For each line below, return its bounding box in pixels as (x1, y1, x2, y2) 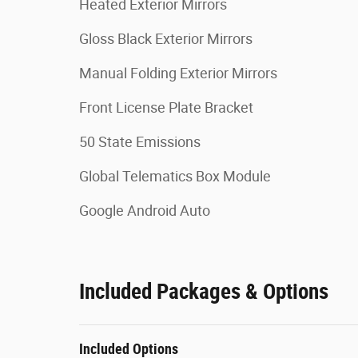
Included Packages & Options (79, 279, 328, 304)
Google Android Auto (79, 202, 210, 219)
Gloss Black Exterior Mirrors (79, 30, 253, 47)
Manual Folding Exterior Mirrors (79, 65, 277, 82)
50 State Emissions (79, 133, 201, 150)
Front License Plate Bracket (79, 99, 253, 116)
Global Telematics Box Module (79, 168, 271, 185)
